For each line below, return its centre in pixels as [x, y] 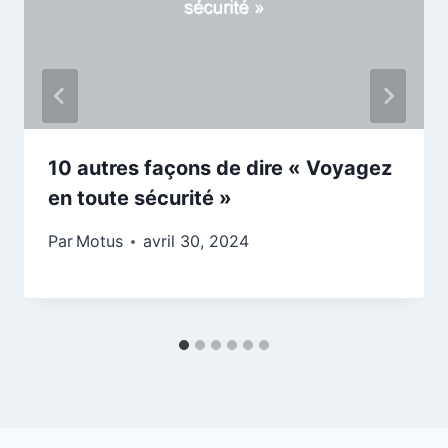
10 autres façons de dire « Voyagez [220, 168]
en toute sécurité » [140, 198]
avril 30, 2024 [196, 241]
